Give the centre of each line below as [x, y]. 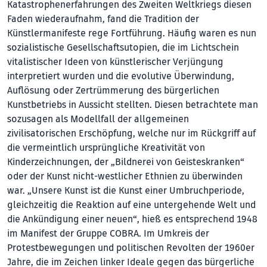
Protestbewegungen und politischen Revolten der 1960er [131, 248]
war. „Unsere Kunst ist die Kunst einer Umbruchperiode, [126, 190]
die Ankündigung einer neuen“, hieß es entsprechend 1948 [132, 219]
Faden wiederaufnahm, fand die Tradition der [103, 19]
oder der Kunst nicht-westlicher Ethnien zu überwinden [125, 176]
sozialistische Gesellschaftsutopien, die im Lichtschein [123, 47]
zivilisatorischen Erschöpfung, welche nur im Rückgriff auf [131, 133]
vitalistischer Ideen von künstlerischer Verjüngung [115, 62]
